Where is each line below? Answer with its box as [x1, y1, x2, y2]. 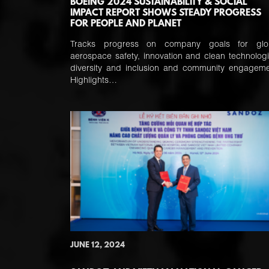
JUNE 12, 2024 [70, 241, 125, 250]
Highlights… [70, 77, 117, 85]
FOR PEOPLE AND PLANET [70, 19, 181, 29]
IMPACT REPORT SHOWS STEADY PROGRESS [70, 8, 261, 19]
